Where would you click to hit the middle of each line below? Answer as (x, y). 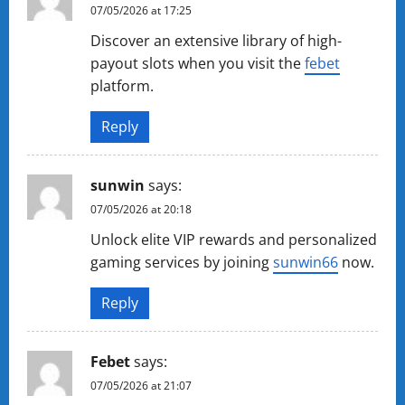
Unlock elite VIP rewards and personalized (234, 240)
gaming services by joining (182, 262)
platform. (122, 86)
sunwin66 (306, 262)
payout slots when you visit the (198, 63)
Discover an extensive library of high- (216, 41)
